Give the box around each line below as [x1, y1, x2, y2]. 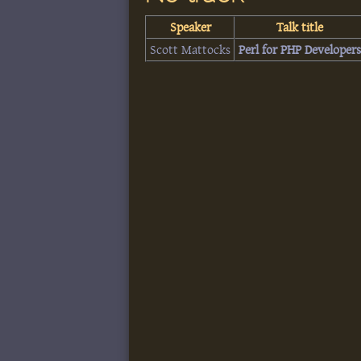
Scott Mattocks [150, 42, 231, 57]
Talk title [276, 19, 324, 35]
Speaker [169, 19, 211, 35]
